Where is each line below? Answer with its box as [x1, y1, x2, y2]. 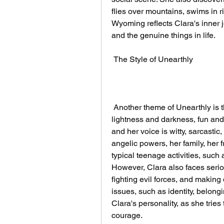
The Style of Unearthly [113, 54, 193, 64]
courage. [111, 210, 142, 220]
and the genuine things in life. [111, 30, 215, 40]
